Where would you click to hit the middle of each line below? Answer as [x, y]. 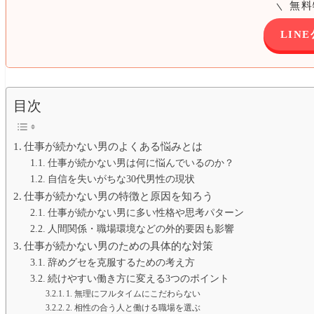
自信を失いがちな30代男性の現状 [121, 179]
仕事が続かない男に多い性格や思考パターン [145, 212]
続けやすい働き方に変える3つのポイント [138, 278]
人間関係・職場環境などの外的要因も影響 [141, 228]
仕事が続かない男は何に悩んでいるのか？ [141, 163]
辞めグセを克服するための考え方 [121, 262]
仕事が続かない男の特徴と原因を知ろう [119, 196]
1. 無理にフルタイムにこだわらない [134, 293]
